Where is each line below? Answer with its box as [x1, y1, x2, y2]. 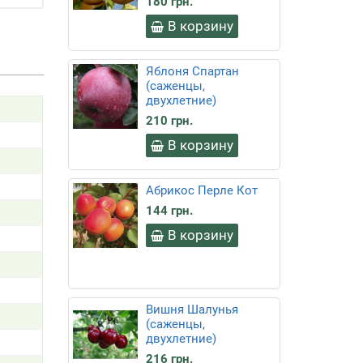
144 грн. [145, 203, 193, 218]
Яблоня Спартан [145, 64, 239, 79]
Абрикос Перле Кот [145, 183, 258, 198]
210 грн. [145, 113, 193, 128]
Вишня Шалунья [145, 302, 238, 317]
